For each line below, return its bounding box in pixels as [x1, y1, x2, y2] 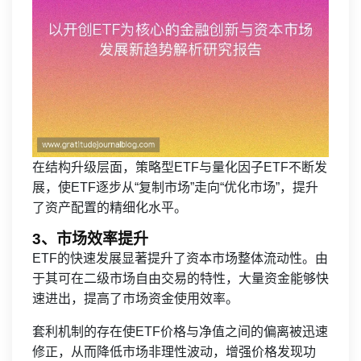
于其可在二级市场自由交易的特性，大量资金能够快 [32, 272, 329, 286]
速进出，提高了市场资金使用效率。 [32, 292, 239, 306]
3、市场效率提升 [32, 230, 148, 248]
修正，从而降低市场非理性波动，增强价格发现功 [32, 345, 316, 359]
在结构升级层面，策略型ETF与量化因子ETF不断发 [32, 160, 327, 175]
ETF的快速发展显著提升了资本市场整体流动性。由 [32, 251, 328, 266]
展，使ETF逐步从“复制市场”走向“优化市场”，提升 [32, 180, 318, 195]
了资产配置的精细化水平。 [32, 201, 187, 215]
